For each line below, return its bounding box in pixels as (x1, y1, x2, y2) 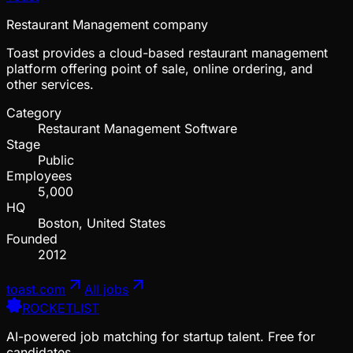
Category (6, 104, 61, 121)
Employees (6, 167, 72, 184)
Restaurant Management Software (38, 120, 237, 136)
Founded (6, 230, 58, 247)
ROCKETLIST (22, 299, 99, 316)
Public (38, 151, 74, 168)
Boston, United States (38, 214, 165, 231)
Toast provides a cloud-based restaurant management (6, 44, 328, 61)
